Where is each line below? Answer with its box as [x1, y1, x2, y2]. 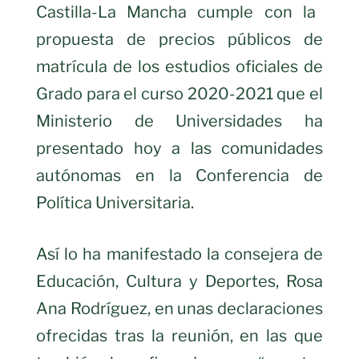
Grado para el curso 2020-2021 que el [36, 83, 323, 103]
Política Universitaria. [36, 192, 194, 212]
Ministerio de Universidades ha [36, 111, 323, 131]
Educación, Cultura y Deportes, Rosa [36, 271, 323, 291]
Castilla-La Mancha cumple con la [36, 2, 316, 22]
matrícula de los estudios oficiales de [36, 56, 323, 76]
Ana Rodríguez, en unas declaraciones [36, 298, 323, 318]
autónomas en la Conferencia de [36, 165, 323, 185]
